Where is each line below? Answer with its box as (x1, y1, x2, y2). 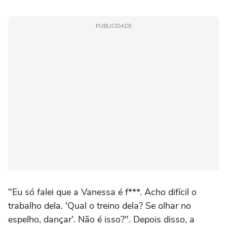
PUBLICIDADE (95, 22, 132, 30)
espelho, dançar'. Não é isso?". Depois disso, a (8, 213, 195, 226)
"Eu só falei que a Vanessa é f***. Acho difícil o (8, 186, 197, 199)
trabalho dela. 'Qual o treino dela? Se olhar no (8, 200, 191, 212)
